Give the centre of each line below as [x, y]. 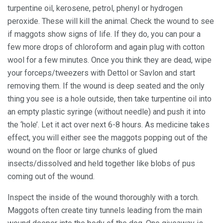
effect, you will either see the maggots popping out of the [108, 137]
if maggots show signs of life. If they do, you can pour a [104, 34]
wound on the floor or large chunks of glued [82, 150]
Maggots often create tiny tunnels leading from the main [105, 210]
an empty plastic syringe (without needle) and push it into [107, 111]
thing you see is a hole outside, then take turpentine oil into [110, 99]
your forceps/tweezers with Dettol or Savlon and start [101, 73]
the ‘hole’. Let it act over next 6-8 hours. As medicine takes [109, 124]
